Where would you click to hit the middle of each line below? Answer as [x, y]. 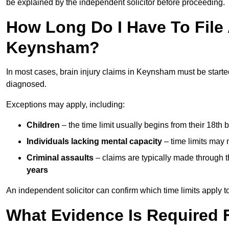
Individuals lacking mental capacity [94, 141]
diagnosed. [26, 84]
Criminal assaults [60, 157]
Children [43, 125]
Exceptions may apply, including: [65, 104]
